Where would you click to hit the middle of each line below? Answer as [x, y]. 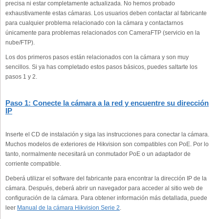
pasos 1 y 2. [21, 77]
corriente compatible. [33, 164]
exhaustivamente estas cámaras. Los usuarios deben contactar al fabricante [106, 13]
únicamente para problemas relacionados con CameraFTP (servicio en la [103, 33]
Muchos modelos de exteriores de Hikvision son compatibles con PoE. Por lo [107, 144]
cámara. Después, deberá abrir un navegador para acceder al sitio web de [104, 188]
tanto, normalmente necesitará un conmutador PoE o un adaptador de [98, 154]
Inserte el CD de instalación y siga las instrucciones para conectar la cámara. [107, 134]
